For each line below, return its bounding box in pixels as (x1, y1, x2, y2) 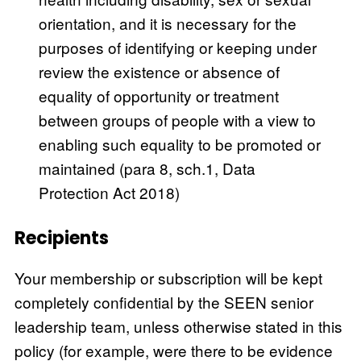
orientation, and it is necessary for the (39, 11, 297, 34)
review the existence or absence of (39, 60, 280, 82)
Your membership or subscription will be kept (14, 266, 322, 288)
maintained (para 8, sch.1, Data (39, 156, 256, 179)
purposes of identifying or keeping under (39, 35, 317, 58)
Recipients (14, 225, 109, 251)
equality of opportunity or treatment (39, 84, 280, 106)
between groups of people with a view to (39, 108, 317, 131)
